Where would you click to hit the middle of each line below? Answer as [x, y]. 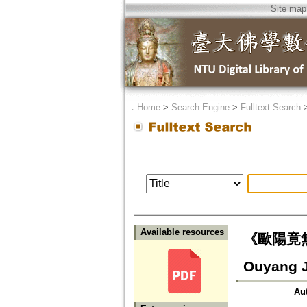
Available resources [182, 232]
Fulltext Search [270, 107]
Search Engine [200, 107]
